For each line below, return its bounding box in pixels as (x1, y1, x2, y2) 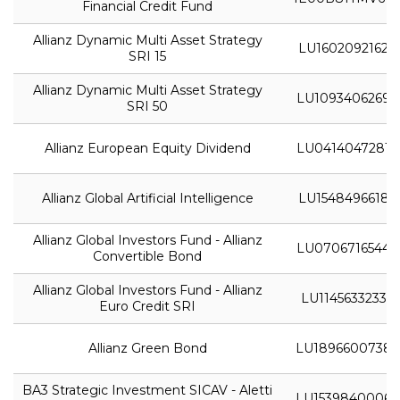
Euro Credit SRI (99, 297, 196, 314)
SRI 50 (127, 97, 168, 114)
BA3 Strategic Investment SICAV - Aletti (22, 381, 272, 398)
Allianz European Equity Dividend (44, 139, 251, 156)
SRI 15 (129, 47, 166, 64)
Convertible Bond (93, 247, 202, 264)
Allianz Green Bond (87, 339, 207, 356)
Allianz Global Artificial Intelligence (41, 189, 254, 206)
